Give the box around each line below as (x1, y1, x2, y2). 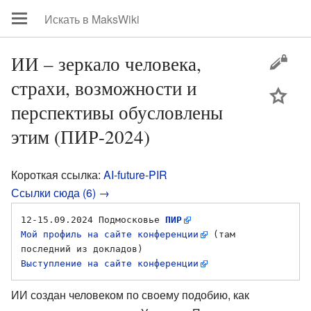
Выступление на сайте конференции (21, 258, 199, 269)
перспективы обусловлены (11, 99, 223, 125)
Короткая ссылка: (11, 167, 103, 183)
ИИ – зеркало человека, (11, 51, 201, 76)
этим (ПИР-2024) (11, 124, 150, 149)
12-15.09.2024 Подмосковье (21, 215, 165, 225)
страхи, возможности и (11, 75, 196, 101)
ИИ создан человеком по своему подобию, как (11, 287, 249, 303)
